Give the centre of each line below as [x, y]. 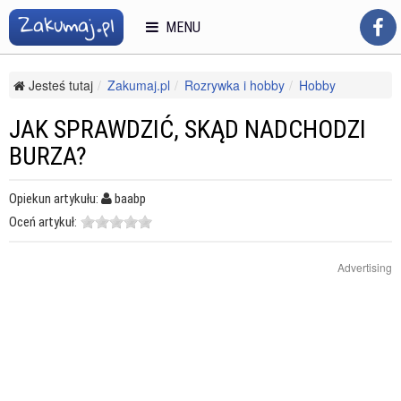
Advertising [365, 267]
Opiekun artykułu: [55, 199]
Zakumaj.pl [139, 85]
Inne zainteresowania [88, 103]
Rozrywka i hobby [235, 85]
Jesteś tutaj [59, 85]
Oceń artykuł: [43, 222]
